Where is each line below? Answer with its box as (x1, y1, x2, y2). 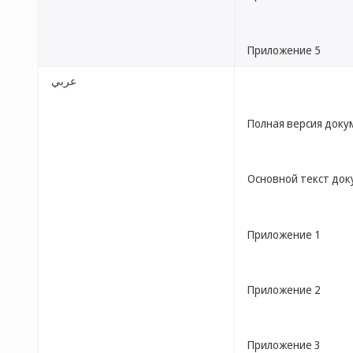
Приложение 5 (247, 42, 321, 58)
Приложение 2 (247, 281, 321, 297)
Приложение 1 (247, 226, 321, 242)
